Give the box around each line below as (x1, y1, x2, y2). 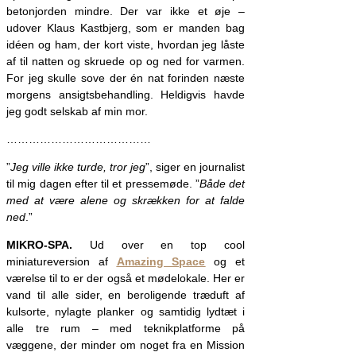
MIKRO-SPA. (6, 238, 90, 251)
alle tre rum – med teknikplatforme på (6, 321, 245, 335)
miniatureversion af (6, 254, 117, 268)
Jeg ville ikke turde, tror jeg (10, 160, 145, 173)
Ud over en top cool (89, 238, 246, 251)
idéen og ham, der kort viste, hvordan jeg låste (6, 37, 245, 51)
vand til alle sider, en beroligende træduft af (6, 288, 245, 301)
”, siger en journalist (145, 160, 245, 173)
